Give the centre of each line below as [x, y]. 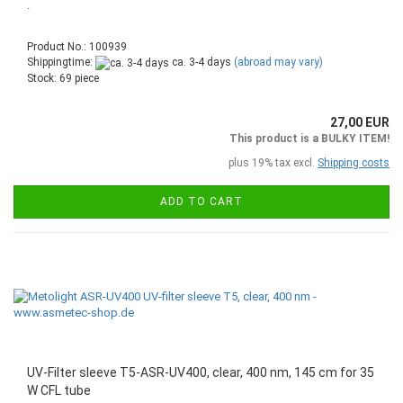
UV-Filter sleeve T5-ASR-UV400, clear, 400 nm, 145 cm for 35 [201, 372]
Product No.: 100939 [77, 47]
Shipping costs [354, 162]
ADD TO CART [201, 201]
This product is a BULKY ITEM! [309, 138]
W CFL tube [59, 390]
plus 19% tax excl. [273, 162]
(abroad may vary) [278, 63]
